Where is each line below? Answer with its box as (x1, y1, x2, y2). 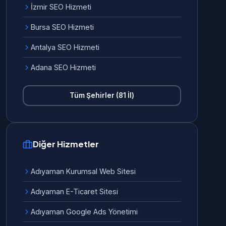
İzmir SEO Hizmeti (31, 3, 91, 11)
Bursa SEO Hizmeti (31, 23, 94, 31)
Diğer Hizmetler (33, 139, 99, 149)
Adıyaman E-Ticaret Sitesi (31, 187, 118, 196)
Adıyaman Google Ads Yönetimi (31, 207, 138, 216)
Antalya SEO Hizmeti (31, 43, 99, 51)
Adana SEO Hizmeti (31, 63, 96, 72)
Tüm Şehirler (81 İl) (70, 91, 134, 99)
